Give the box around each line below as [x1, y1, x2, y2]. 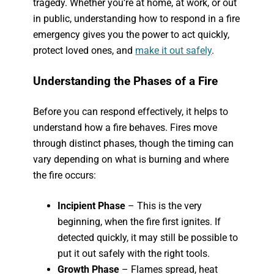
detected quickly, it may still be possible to [57, 232, 239, 243]
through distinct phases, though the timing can [33, 138, 234, 149]
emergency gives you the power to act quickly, [33, 29, 230, 40]
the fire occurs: [33, 169, 97, 181]
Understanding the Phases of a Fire [33, 75, 218, 88]
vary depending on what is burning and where [33, 154, 229, 165]
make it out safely [135, 45, 212, 56]
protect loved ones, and [33, 45, 136, 56]
